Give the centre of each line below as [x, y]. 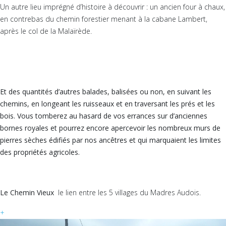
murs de [207, 128]
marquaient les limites [184, 140]
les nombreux [169, 128]
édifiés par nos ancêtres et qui [98, 140]
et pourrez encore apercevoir [98, 128]
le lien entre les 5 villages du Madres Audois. [129, 192]
